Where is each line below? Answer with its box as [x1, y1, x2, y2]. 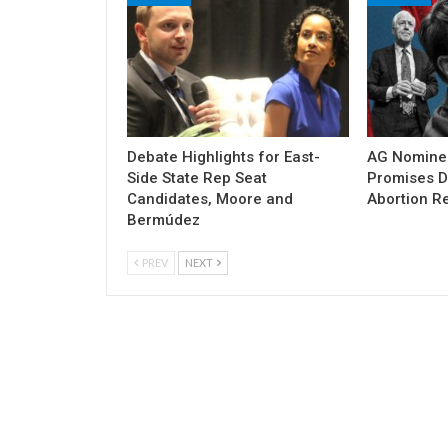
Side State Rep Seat [127, 169, 267, 188]
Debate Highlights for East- [127, 148, 320, 167]
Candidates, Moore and [127, 190, 293, 209]
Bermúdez [127, 211, 200, 230]
